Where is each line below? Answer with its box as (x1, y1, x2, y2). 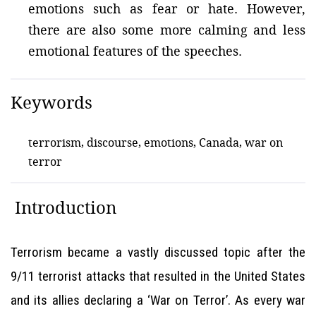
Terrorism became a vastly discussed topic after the (11, 244, 305, 260)
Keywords (11, 91, 92, 114)
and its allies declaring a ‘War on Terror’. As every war (11, 292, 305, 308)
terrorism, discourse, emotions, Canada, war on (28, 135, 283, 150)
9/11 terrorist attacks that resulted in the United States (11, 268, 305, 284)
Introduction (11, 196, 116, 219)
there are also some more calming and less (28, 21, 305, 38)
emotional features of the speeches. (28, 42, 242, 59)
